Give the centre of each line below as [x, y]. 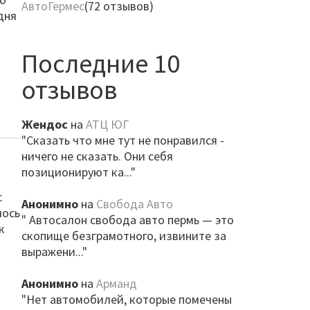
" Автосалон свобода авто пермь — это [127, 220]
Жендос [44, 124]
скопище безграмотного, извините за [124, 236]
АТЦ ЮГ [107, 124]
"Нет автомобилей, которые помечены [126, 299]
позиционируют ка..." [78, 172]
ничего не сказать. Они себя [97, 156]
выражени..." [54, 252]
